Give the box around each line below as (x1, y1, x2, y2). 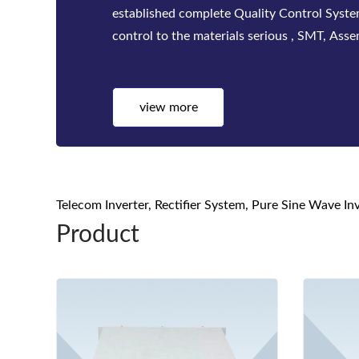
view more (139, 100, 198, 114)
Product (56, 222, 139, 247)
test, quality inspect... (112, 52, 232, 66)
